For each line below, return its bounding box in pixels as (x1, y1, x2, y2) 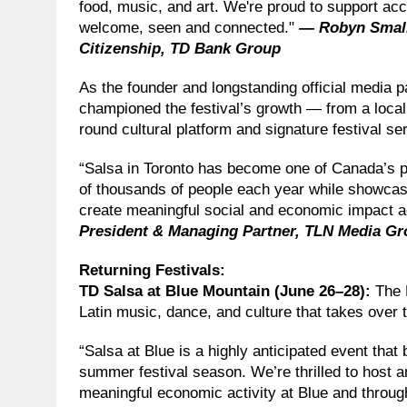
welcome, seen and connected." (79, 18, 299, 36)
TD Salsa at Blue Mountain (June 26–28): (79, 282, 375, 300)
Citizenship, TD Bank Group (79, 39, 281, 57)
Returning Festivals (79, 261, 220, 279)
